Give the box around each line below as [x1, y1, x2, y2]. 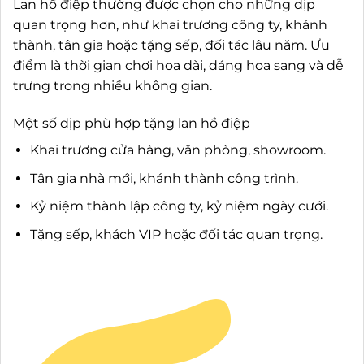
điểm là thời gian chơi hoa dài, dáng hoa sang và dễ [13, 58, 344, 74]
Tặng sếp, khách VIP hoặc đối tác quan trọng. [29, 226, 323, 242]
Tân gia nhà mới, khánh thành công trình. [29, 170, 298, 186]
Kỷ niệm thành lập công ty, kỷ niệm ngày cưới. [29, 198, 328, 214]
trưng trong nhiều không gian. [13, 78, 212, 94]
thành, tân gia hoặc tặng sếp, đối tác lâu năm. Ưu [13, 37, 330, 54]
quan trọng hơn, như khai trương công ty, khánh [13, 17, 327, 33]
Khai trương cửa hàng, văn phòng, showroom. [29, 141, 326, 158]
